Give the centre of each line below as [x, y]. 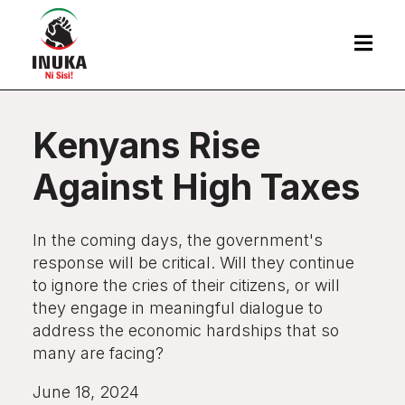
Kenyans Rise [146, 145]
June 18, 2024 [86, 392]
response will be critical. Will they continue [193, 263]
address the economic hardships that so [186, 330]
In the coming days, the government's [178, 240]
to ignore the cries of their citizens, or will [186, 285]
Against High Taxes [196, 187]
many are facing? [98, 353]
